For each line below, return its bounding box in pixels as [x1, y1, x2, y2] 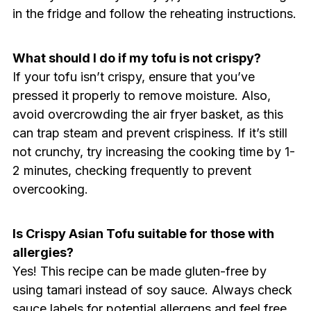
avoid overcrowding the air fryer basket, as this [12, 106, 283, 121]
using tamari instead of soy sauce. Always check [12, 282, 292, 297]
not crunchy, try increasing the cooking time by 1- [12, 144, 295, 159]
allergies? [12, 244, 74, 260]
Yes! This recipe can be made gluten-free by [12, 263, 267, 278]
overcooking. [12, 181, 88, 196]
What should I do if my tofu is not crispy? [12, 50, 261, 65]
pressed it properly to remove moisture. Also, [12, 87, 271, 103]
